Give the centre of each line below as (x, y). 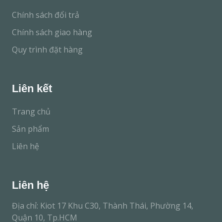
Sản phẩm (30, 129)
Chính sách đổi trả (46, 15)
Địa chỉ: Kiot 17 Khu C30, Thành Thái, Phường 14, (103, 206)
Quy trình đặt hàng (47, 50)
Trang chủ (31, 112)
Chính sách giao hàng (52, 32)
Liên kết (32, 89)
